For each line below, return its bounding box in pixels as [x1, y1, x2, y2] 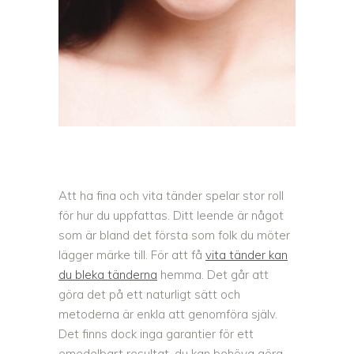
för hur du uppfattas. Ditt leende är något [58, 208, 284, 224]
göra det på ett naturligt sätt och [58, 287, 240, 303]
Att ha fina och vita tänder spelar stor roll [58, 188, 284, 204]
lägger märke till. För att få [58, 247, 205, 263]
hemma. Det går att [157, 267, 269, 283]
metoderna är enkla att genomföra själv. [58, 307, 277, 322]
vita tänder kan [205, 247, 288, 263]
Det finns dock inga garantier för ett [58, 326, 254, 342]
